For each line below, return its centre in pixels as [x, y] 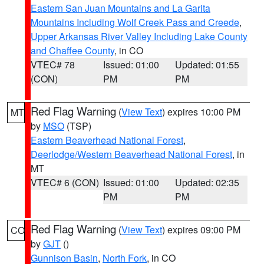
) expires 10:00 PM [201, 112]
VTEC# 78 [53, 65]
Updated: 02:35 [207, 182]
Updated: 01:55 [207, 65]
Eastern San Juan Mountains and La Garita [121, 8]
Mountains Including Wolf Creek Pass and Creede [135, 22]
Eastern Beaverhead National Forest [107, 140]
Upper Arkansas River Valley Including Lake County [139, 36]
